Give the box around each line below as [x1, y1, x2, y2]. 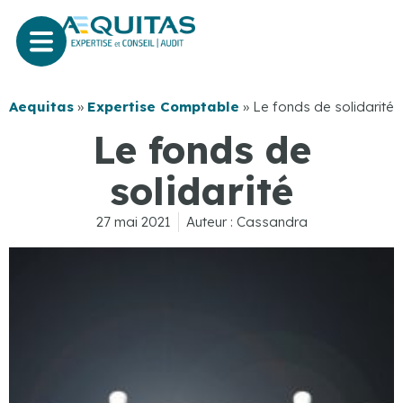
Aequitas [9, 97, 74, 115]
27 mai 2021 [95, 213, 171, 231]
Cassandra [232, 213, 308, 231]
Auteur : [185, 213, 233, 231]
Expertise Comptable [87, 97, 239, 115]
